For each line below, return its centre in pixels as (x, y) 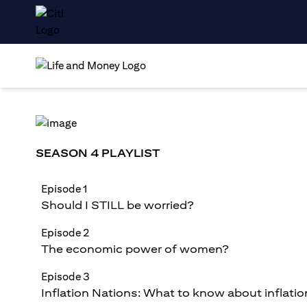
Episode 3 (65, 277)
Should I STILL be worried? (118, 205)
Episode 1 (64, 189)
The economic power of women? (135, 249)
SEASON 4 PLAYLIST (98, 153)
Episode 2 (65, 233)
